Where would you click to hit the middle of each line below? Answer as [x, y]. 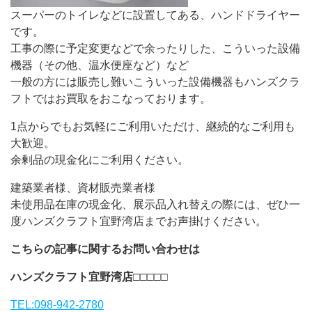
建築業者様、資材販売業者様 [83, 187]
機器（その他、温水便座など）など [100, 65]
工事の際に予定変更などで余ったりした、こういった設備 [155, 48]
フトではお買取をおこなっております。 [111, 98]
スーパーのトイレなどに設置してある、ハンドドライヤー [155, 15]
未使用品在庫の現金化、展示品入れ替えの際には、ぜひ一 [155, 204]
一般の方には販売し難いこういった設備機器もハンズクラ [155, 81]
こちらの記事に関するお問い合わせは [105, 249]
